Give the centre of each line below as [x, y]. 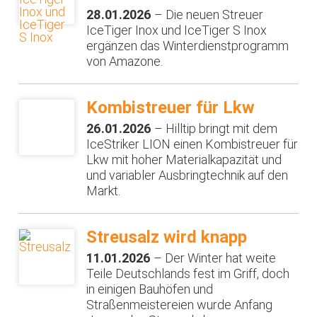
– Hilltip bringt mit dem [215, 128]
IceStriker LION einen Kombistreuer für [192, 144]
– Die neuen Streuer [208, 14]
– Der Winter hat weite [214, 258]
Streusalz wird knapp [167, 237]
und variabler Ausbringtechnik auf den [188, 175]
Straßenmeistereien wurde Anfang [180, 304]
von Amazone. [125, 61]
